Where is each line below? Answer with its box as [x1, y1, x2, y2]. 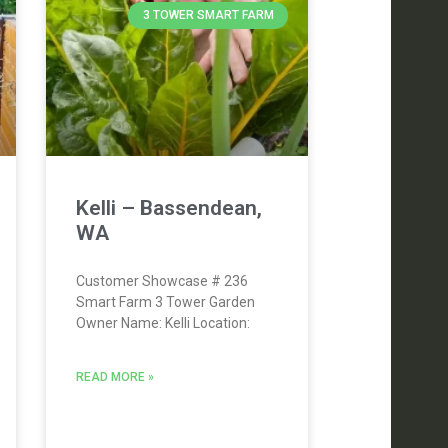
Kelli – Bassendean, [75, 195, 262, 220]
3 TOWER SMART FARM [142, 8, 274, 23]
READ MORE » [75, 369, 154, 384]
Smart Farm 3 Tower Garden [75, 293, 255, 310]
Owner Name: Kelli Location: [75, 314, 250, 331]
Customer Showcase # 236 [75, 272, 248, 289]
